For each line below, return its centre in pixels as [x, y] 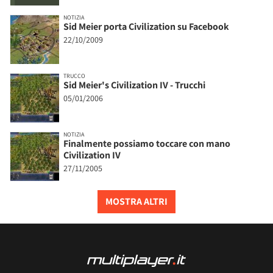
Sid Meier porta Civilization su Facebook [146, 26]
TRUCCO [74, 76]
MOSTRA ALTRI [136, 201]
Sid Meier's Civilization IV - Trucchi [134, 85]
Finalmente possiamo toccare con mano [147, 143]
